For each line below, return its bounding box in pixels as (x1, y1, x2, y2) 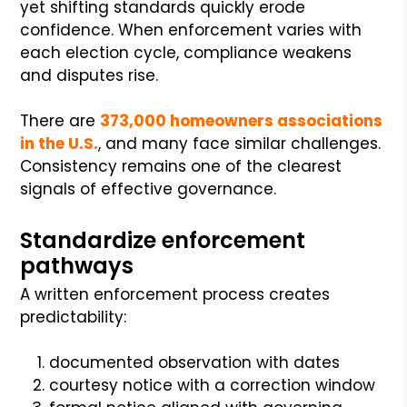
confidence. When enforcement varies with (20, 18, 362, 41)
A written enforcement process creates (20, 283, 331, 305)
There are (20, 109, 96, 132)
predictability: (20, 305, 127, 328)
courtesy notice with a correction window (49, 373, 376, 396)
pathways (20, 250, 134, 281)
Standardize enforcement (20, 224, 306, 255)
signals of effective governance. (20, 177, 277, 200)
